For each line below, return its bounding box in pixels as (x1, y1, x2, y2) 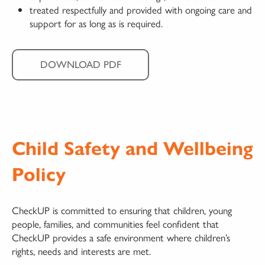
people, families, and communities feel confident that (12, 216, 219, 231)
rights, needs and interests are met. (12, 243, 151, 258)
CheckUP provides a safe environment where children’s (12, 230, 230, 244)
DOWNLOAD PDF (40, 58, 121, 70)
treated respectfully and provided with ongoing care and (30, 2, 252, 17)
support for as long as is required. (30, 15, 163, 30)
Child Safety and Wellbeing (12, 136, 253, 160)
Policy (12, 162, 66, 186)
